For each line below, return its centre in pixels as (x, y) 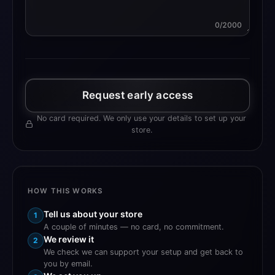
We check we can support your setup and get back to (143, 252)
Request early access (137, 95)
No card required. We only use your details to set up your (142, 118)
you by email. (68, 263)
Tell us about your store (93, 214)
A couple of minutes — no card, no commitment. (134, 227)
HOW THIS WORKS (65, 191)
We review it (69, 239)
